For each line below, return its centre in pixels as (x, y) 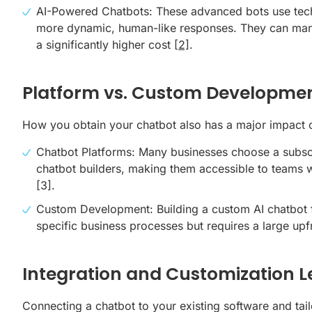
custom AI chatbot (259, 209)
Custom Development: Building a (124, 209)
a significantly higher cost (103, 44)
